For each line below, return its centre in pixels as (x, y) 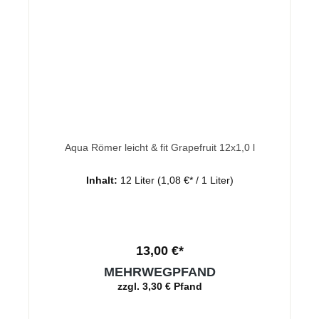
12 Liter (138, 180)
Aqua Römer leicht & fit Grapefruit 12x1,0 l (159, 147)
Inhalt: (103, 180)
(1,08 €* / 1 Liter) (195, 180)
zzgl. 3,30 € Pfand (159, 286)
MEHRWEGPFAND (159, 272)
